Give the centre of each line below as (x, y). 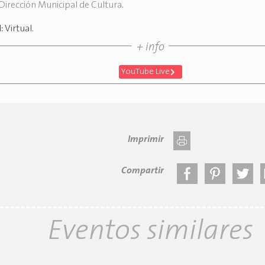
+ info (150, 48)
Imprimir (146, 139)
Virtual (19, 29)
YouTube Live (146, 72)
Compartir (142, 171)
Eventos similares (150, 232)
